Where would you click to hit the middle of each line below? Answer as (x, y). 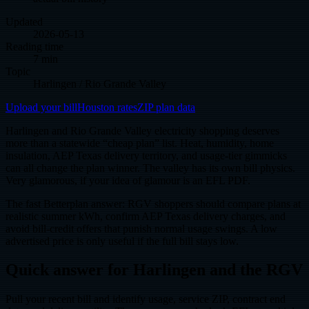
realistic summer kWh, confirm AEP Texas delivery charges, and (146, 216)
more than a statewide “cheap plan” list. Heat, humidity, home (140, 143)
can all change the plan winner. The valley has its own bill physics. (150, 168)
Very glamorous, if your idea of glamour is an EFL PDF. (128, 180)
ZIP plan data (166, 107)
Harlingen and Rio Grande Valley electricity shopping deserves (142, 130)
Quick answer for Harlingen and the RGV (154, 270)
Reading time (34, 46)
